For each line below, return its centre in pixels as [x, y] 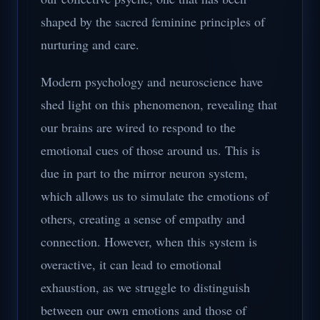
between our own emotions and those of [144, 310]
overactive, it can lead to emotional [131, 264]
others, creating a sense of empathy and [143, 219]
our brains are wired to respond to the [138, 127]
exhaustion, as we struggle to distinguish [145, 287]
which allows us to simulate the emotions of [155, 196]
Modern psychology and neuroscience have [152, 81]
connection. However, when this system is [149, 241]
